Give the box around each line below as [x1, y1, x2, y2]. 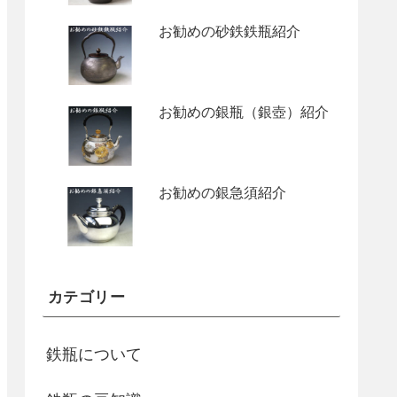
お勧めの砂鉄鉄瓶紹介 [159, 23, 300, 39]
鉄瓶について [46, 345, 142, 363]
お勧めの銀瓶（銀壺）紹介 [159, 104, 329, 120]
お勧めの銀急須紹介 [159, 184, 286, 200]
